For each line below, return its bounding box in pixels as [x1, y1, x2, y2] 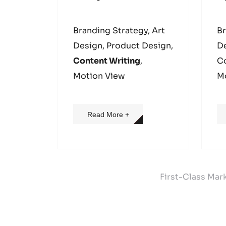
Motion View [73, 71, 125, 81]
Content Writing [73, 55, 140, 66]
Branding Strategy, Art [73, 25, 165, 36]
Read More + [87, 110, 129, 119]
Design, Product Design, [73, 40, 173, 51]
